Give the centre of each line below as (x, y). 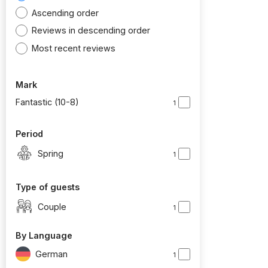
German (51, 254)
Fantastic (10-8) (47, 102)
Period (29, 134)
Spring (51, 153)
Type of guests (48, 187)
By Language (44, 236)
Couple (52, 206)
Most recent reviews (74, 48)
